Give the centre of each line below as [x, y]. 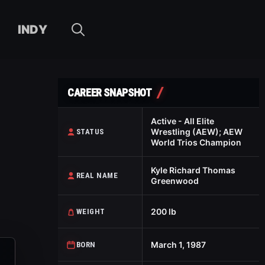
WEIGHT [91, 211]
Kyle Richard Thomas [193, 170]
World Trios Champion [196, 142]
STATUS [90, 132]
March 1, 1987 [178, 244]
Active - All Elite [182, 121]
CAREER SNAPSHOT [110, 93]
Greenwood [174, 181]
